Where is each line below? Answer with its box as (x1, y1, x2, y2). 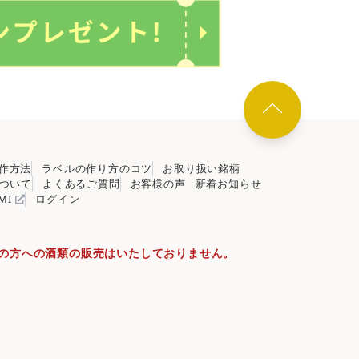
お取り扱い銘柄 (163, 161, 240, 176)
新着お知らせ (195, 176, 262, 192)
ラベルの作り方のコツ (42, 161, 153, 176)
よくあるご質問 (42, 176, 120, 192)
